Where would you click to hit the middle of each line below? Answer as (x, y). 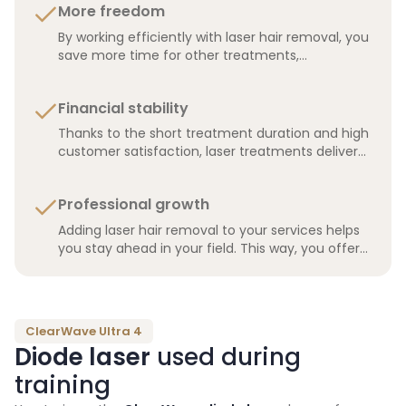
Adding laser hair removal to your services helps (209, 230)
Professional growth (134, 205)
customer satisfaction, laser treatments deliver (208, 152)
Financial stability (123, 108)
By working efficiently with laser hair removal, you (213, 37)
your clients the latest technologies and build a (207, 266)
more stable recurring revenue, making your (198, 170)
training (63, 385)
